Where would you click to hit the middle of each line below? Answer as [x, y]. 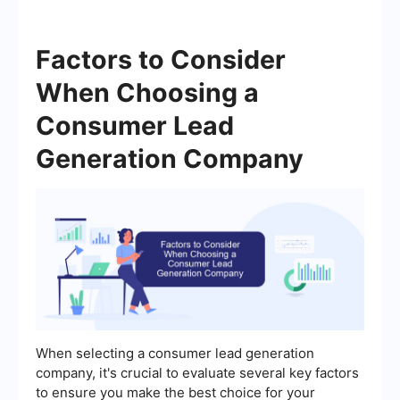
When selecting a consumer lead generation [175, 354]
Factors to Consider [161, 59]
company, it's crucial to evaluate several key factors [197, 373]
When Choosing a [147, 92]
